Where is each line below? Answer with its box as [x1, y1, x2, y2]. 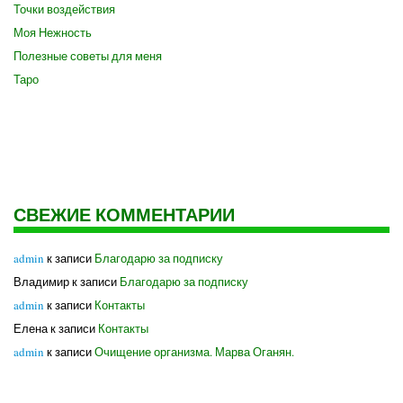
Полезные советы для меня [13, 48, 162, 64]
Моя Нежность [13, 24, 92, 40]
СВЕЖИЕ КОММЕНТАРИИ [13, 201, 235, 228]
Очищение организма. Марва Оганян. [94, 344, 294, 360]
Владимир [13, 273, 69, 290]
